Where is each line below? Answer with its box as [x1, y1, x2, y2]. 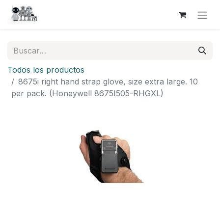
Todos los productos [7, 64, 84, 75]
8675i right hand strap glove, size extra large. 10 [18, 76, 198, 86]
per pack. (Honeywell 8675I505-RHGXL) [11, 88, 164, 98]
